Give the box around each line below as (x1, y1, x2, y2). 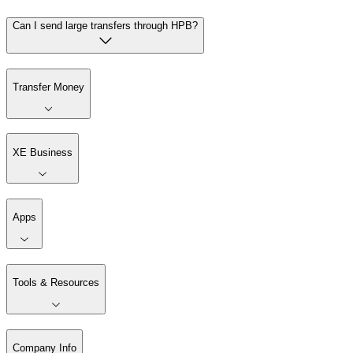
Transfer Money (13, 81, 84, 94)
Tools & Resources (13, 277, 99, 289)
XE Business (13, 146, 72, 158)
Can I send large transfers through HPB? (13, 20, 198, 32)
